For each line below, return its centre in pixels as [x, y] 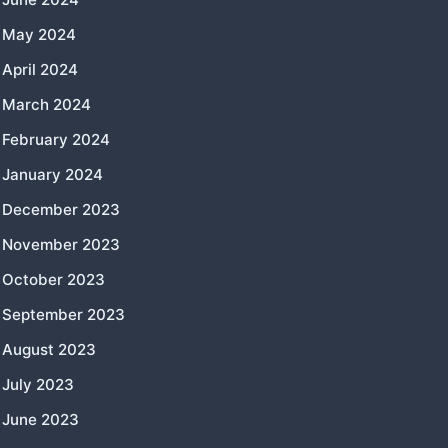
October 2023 [53, 280]
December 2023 [61, 210]
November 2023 [61, 245]
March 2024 [46, 105]
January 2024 [52, 175]
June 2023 [40, 420]
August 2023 [49, 350]
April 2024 [40, 70]
